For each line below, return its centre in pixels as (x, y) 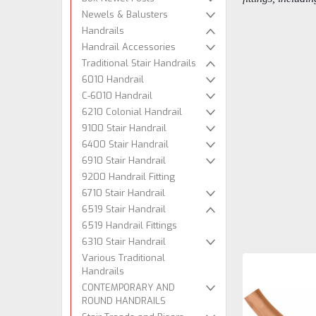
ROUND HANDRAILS (124, 300)
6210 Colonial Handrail (132, 111)
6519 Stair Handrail (124, 209)
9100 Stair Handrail (124, 128)
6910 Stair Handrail (124, 160)
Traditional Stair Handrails (139, 63)
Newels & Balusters (125, 14)
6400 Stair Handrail (125, 144)
